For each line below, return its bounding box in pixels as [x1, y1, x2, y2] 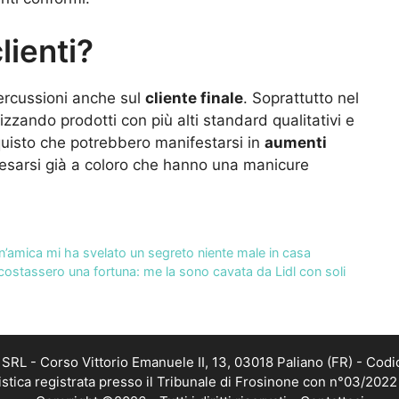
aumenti [265, 134, 327, 152]
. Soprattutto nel [243, 89, 359, 108]
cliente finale [145, 89, 243, 108]
